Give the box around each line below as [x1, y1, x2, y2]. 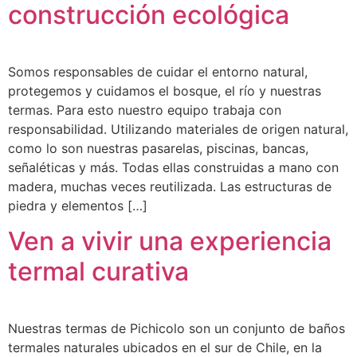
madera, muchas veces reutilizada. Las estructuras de [8, 178, 331, 194]
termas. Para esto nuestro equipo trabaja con [8, 101, 281, 118]
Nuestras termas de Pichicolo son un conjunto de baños [8, 320, 345, 337]
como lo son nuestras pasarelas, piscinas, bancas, [8, 139, 308, 156]
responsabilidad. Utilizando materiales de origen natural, [8, 120, 348, 137]
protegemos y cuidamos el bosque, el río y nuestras [8, 82, 321, 99]
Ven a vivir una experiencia [8, 226, 331, 257]
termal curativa [8, 256, 189, 288]
